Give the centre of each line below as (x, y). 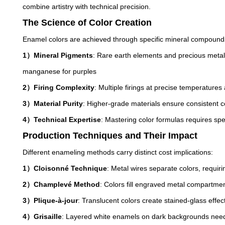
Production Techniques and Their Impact (110, 136)
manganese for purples (60, 71)
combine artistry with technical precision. (87, 7)
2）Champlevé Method (62, 184)
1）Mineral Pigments (58, 55)
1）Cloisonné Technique (65, 168)
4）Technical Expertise (62, 120)
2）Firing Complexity (59, 87)
